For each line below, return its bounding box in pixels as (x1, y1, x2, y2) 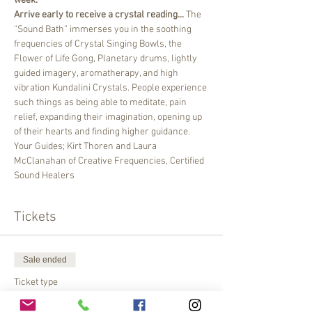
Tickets (14, 208, 56, 226)
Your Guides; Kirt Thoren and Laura (14, 140, 159, 153)
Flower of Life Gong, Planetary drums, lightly (14, 52, 199, 65)
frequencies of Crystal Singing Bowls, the (14, 38, 184, 50)
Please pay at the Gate (14, 292, 145, 310)
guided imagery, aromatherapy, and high (14, 67, 180, 79)
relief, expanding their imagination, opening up (14, 111, 204, 123)
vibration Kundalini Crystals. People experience (14, 81, 209, 94)
